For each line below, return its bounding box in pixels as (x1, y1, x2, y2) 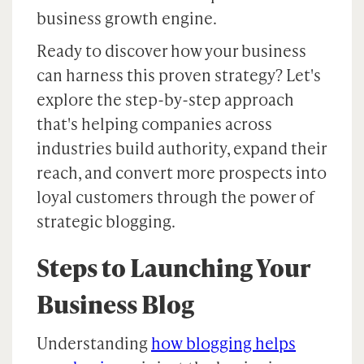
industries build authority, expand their (37, 136, 327, 159)
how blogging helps (151, 331, 296, 354)
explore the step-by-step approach (37, 88, 294, 110)
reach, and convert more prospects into (37, 161, 327, 184)
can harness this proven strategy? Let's (37, 63, 321, 86)
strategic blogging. (37, 210, 175, 232)
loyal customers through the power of (37, 185, 314, 208)
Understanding (37, 331, 151, 354)
